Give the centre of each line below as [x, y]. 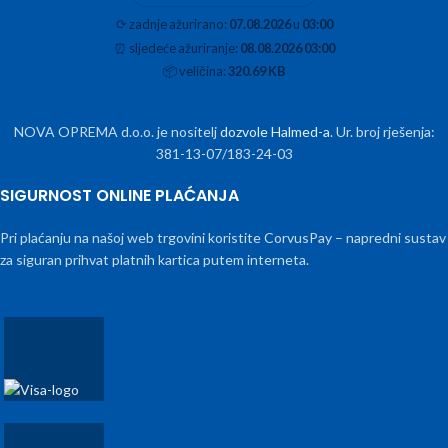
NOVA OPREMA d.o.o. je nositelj [116, 132]
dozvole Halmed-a [274, 132]
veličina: [202, 71]
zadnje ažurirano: [177, 24]
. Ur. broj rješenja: [382, 132]
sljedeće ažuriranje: [183, 47]
